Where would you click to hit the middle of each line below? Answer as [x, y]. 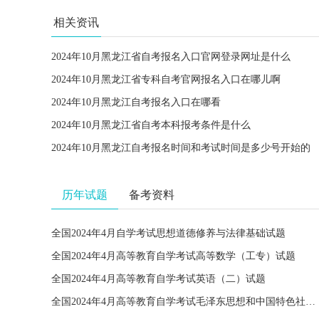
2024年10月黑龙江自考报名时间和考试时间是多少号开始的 [181, 148]
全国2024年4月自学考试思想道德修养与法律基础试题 [168, 233]
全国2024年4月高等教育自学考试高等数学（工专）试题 [173, 256]
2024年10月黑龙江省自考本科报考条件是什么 [151, 125]
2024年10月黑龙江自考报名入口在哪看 [136, 102]
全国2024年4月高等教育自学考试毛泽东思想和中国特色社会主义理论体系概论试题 [310, 302]
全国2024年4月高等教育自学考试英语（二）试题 [158, 279]
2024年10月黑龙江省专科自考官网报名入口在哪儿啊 [166, 79]
